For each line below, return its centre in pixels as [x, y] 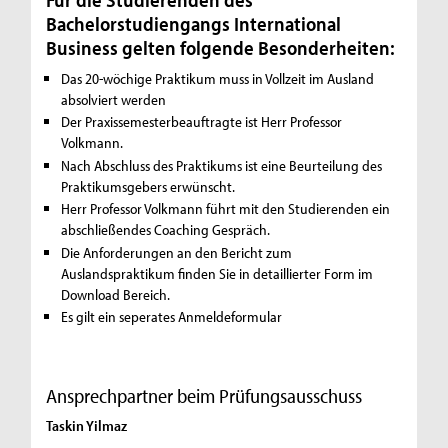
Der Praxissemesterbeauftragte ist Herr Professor [202, 122]
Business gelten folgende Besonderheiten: [221, 48]
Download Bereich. [116, 294]
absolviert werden [114, 99]
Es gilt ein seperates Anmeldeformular [172, 317]
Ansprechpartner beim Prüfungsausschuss [204, 395]
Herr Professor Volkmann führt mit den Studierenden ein [226, 209]
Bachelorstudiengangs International [194, 24]
